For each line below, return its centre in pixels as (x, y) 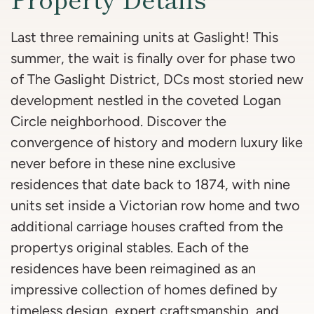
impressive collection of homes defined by (144, 290)
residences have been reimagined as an (133, 269)
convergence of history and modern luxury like (157, 143)
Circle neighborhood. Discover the (118, 122)
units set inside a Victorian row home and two (155, 206)
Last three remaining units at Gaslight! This (144, 37)
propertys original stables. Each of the (130, 248)
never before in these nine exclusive (123, 164)
